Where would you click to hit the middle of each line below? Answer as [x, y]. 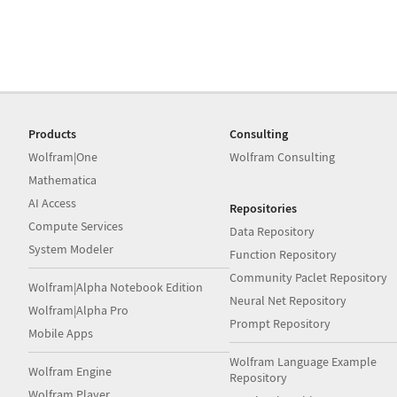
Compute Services [76, 226]
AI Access [52, 202]
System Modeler [71, 249]
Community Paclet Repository [309, 277]
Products [52, 133]
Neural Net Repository [288, 300]
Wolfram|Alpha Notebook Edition [116, 287]
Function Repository [284, 254]
